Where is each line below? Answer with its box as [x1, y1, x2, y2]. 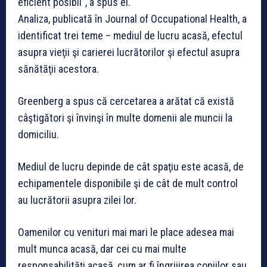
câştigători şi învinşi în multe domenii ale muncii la [18, 111, 232, 124]
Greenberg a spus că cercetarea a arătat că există [18, 94, 234, 107]
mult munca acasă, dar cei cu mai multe [18, 242, 187, 255]
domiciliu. [18, 128, 59, 141]
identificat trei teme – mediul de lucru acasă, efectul [18, 29, 243, 42]
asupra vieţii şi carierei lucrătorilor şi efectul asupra [18, 45, 240, 58]
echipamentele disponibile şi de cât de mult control [18, 176, 238, 190]
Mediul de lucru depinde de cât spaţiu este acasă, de [18, 160, 244, 173]
